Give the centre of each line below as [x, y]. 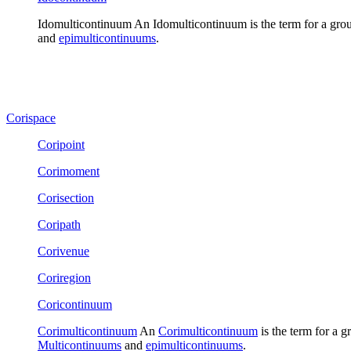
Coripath [59, 224]
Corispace [31, 118]
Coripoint [61, 144]
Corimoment [69, 171]
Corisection [66, 197]
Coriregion [64, 277]
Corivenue [63, 251]
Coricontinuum [75, 304]
